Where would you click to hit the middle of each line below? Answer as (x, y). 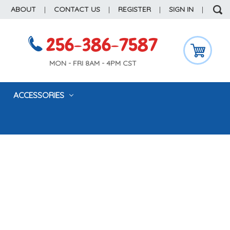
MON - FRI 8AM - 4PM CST (93, 63)
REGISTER (135, 9)
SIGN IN (181, 9)
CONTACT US (77, 9)
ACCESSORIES (40, 95)
